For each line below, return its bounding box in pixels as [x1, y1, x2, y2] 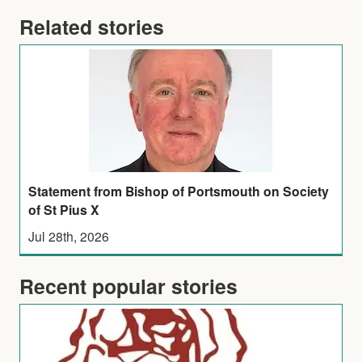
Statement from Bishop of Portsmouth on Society [28, 181, 330, 200]
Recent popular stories [19, 271, 238, 301]
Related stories [19, 11, 164, 41]
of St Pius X [28, 200, 100, 219]
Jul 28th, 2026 [28, 226, 110, 245]
